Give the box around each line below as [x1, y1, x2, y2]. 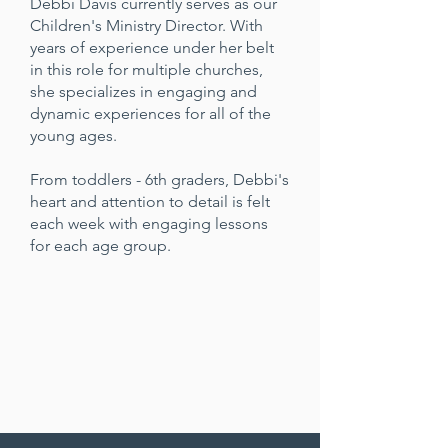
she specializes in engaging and [30, 82, 257, 101]
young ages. [30, 126, 117, 145]
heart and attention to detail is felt [30, 192, 270, 211]
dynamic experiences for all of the [30, 104, 271, 123]
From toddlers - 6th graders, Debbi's [30, 170, 289, 189]
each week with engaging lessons [30, 214, 268, 233]
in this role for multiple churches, [30, 60, 263, 79]
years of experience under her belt [30, 38, 274, 57]
